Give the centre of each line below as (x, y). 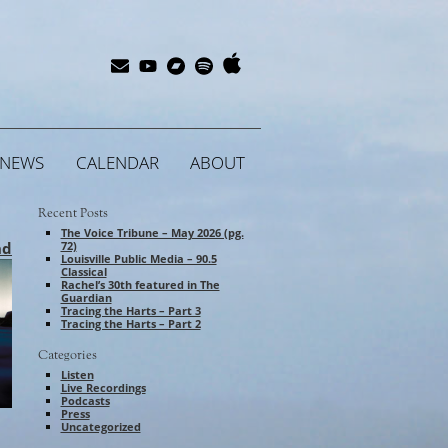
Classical (83, 272)
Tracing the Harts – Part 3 (130, 311)
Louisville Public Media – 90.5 (138, 259)
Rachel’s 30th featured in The (140, 285)
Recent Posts (73, 213)
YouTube (189, 63)
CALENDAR (117, 163)
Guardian (86, 298)
